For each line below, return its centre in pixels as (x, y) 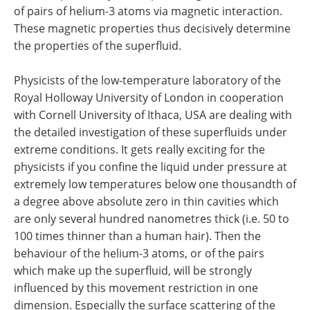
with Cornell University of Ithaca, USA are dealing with (153, 115)
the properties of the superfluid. (98, 46)
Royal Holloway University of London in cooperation (149, 98)
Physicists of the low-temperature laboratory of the (147, 80)
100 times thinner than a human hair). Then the (137, 236)
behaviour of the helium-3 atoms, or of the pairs (139, 253)
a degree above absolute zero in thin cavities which (146, 201)
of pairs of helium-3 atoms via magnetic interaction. (148, 11)
